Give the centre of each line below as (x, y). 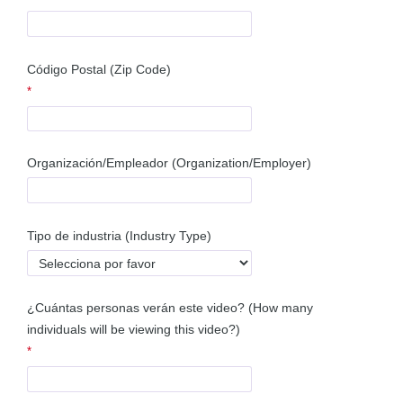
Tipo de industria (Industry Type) (120, 236)
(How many (281, 307)
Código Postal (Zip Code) (99, 69)
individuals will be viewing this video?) (134, 329)
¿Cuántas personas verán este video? (138, 307)
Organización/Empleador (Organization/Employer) (170, 163)
